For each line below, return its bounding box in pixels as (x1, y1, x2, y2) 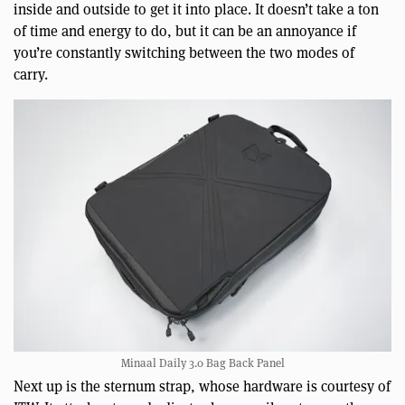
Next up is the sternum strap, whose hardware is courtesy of (14, 375, 391, 395)
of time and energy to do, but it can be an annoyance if (14, 21, 356, 41)
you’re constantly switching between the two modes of (14, 42, 354, 62)
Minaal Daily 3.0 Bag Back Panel (120, 353, 285, 371)
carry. (14, 64, 48, 84)
